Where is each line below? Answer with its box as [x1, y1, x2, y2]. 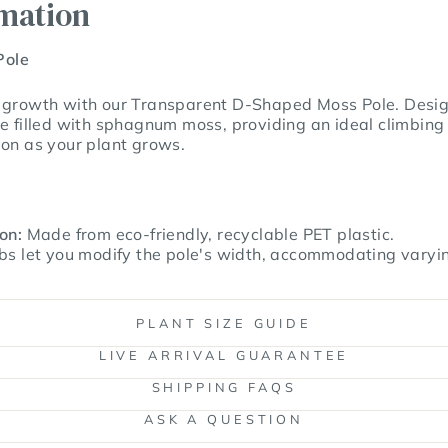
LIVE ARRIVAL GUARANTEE [98, 346, 350, 363]
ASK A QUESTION [144, 410, 304, 427]
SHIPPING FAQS [151, 378, 297, 395]
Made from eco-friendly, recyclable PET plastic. [22, 223, 395, 244]
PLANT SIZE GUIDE [136, 314, 312, 331]
